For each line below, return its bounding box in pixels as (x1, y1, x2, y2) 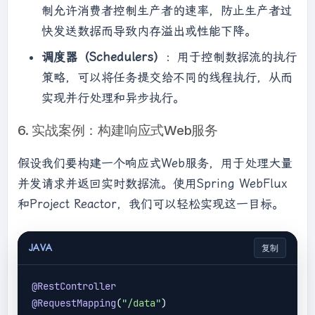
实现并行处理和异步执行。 (41, 91, 185, 105)
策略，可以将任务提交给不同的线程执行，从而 (41, 70, 292, 84)
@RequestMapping (32, 297, 116, 309)
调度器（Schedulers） (41, 50, 165, 64)
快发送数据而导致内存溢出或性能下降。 (41, 23, 257, 38)
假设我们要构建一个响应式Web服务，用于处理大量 (18, 156, 292, 170)
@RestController (32, 280, 116, 292)
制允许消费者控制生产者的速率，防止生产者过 (41, 3, 292, 18)
